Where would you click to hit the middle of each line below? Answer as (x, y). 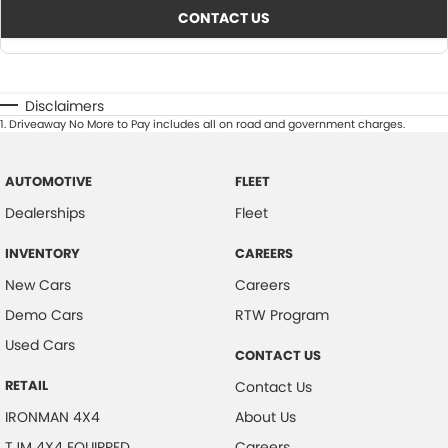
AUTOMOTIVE (48, 182)
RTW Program (281, 315)
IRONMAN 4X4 (52, 417)
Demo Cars (44, 315)
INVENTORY (42, 254)
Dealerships (45, 213)
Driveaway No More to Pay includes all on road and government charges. (207, 124)
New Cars (38, 285)
